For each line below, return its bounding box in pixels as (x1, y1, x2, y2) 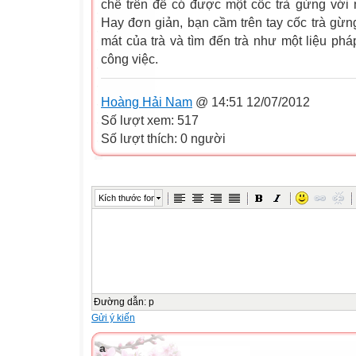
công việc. (101, 52, 158, 66)
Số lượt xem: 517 (101, 113, 199, 127)
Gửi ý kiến (91, 311, 135, 323)
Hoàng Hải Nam (101, 95, 192, 109)
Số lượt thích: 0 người (101, 131, 226, 145)
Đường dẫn (94, 296, 144, 308)
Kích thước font (99, 192, 158, 203)
